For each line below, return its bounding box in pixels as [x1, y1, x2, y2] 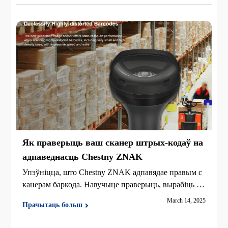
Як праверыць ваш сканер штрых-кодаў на [22, 137, 204, 148]
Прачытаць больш [22, 201, 83, 209]
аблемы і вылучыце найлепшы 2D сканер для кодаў [22, 192, 202, 201]
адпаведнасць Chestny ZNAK [22, 151, 143, 162]
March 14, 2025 [166, 197, 206, 205]
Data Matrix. [22, 204, 64, 213]
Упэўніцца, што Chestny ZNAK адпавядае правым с [22, 167, 203, 177]
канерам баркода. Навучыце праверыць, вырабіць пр [22, 180, 206, 189]
